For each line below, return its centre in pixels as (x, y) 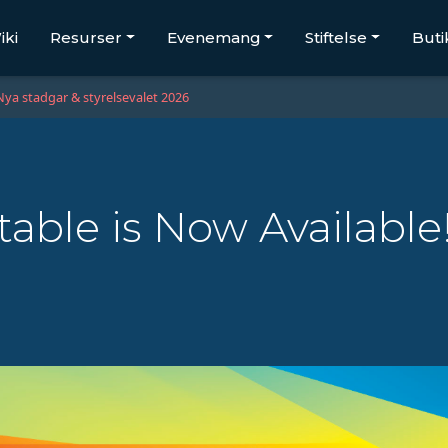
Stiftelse (336, 37)
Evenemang (213, 37)
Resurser (85, 37)
